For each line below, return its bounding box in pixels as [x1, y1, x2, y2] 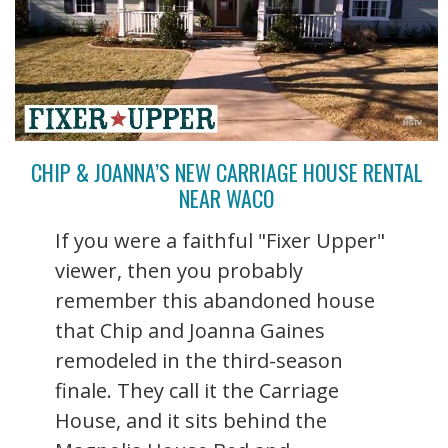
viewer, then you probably [55, 257, 303, 285]
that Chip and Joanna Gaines [55, 317, 325, 345]
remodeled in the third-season [55, 347, 343, 375]
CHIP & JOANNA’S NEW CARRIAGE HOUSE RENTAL [30, 156, 423, 189]
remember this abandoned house [55, 287, 375, 315]
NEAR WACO [179, 182, 274, 215]
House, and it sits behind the [55, 407, 327, 435]
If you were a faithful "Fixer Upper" [55, 227, 385, 255]
